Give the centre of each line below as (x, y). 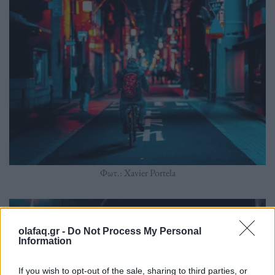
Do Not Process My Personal (134, 231)
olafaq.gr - (43, 231)
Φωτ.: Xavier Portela (137, 173)
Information (45, 241)
